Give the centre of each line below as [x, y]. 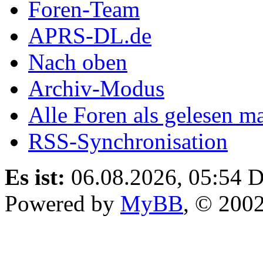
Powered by [63, 203]
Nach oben [78, 62]
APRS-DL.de [90, 35]
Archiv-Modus [96, 88]
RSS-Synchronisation [128, 141]
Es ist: [35, 177]
